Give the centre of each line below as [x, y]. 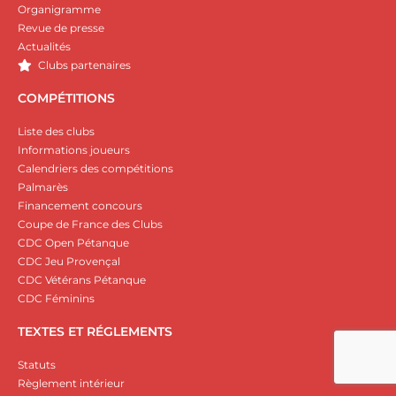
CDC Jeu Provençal [69, 262]
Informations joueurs [74, 150]
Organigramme [59, 10]
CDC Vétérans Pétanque [82, 280]
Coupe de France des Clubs [90, 225]
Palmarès [43, 187]
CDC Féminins [56, 299]
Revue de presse [61, 28]
